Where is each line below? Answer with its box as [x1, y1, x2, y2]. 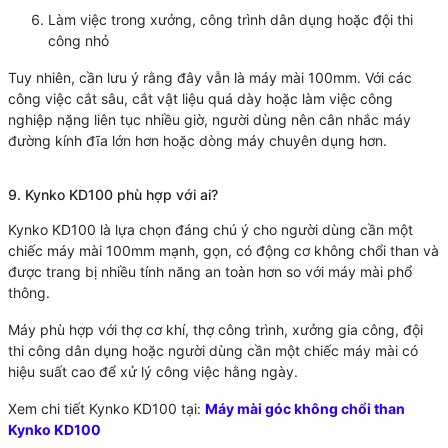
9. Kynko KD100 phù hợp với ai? [7, 186, 218, 204]
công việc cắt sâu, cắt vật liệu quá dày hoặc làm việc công [7, 90, 393, 108]
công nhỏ [47, 32, 109, 50]
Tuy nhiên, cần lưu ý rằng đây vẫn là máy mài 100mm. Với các [7, 69, 412, 87]
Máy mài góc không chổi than [204, 400, 405, 418]
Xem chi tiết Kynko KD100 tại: [7, 400, 205, 418]
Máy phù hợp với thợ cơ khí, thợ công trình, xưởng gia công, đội [7, 321, 423, 339]
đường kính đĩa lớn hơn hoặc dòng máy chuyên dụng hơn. [7, 132, 387, 150]
